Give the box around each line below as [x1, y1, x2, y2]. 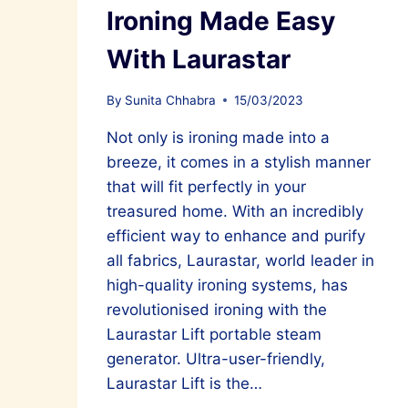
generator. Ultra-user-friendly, [107, 349, 325, 368]
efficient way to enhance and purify [107, 226, 365, 245]
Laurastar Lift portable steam [107, 324, 321, 343]
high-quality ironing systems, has [107, 275, 348, 294]
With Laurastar [107, 44, 291, 76]
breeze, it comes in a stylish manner [107, 152, 371, 171]
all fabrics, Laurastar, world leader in [107, 250, 374, 270]
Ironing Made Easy [107, 5, 335, 37]
